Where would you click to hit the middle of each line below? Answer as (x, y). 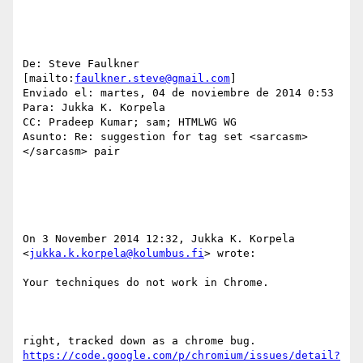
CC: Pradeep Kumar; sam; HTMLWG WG (130, 122)
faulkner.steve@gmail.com (152, 79)
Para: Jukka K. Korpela (94, 108)
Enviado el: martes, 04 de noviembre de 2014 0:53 (178, 93)
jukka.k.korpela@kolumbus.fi (117, 254)
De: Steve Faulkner (81, 64)
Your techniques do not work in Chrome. (146, 283)
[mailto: (49, 79)
